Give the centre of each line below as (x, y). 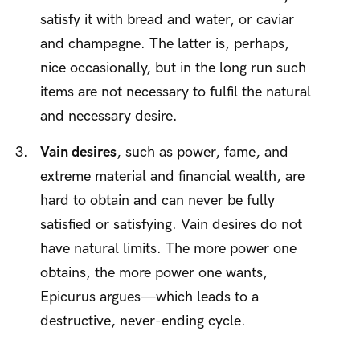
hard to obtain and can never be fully (157, 200)
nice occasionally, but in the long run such (173, 67)
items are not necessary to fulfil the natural (176, 92)
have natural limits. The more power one (168, 248)
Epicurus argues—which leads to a (149, 297)
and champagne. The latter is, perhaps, (165, 43)
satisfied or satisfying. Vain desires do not (171, 224)
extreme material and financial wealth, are (172, 176)
